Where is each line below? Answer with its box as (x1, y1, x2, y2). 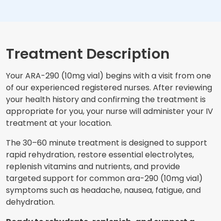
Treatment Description (6, 44, 170, 64)
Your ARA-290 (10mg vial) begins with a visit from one (6, 70, 211, 82)
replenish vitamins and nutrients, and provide (6, 161, 180, 173)
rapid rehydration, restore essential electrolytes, (6, 149, 194, 161)
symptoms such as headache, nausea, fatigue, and (6, 184, 201, 196)
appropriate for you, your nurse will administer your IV (6, 106, 213, 117)
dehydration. (6, 196, 55, 208)
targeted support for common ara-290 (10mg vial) (6, 173, 203, 184)
